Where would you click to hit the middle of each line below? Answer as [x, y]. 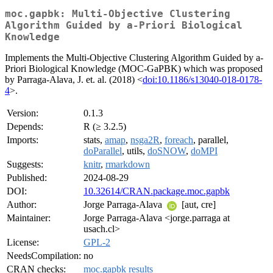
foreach [179, 140]
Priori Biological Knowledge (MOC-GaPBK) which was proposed [134, 69]
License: [23, 243]
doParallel [103, 151]
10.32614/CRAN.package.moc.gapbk [157, 191]
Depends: [25, 127]
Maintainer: [29, 218]
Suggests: [25, 165]
